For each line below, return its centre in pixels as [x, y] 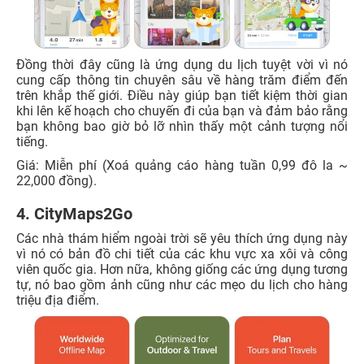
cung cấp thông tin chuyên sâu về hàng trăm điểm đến [182, 80]
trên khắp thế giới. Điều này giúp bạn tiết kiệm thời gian [182, 95]
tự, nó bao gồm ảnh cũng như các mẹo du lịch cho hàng [182, 284]
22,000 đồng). [56, 180]
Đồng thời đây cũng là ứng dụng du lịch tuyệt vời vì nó [182, 64]
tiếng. [32, 141]
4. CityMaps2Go [74, 213]
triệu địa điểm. [58, 300]
